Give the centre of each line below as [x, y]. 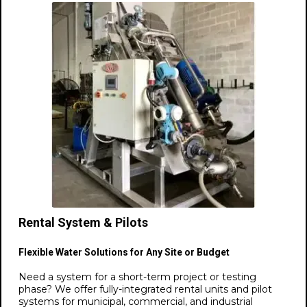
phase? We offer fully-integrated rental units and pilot [145, 290]
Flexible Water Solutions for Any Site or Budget [124, 253]
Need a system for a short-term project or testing [137, 277]
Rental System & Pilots [83, 223]
